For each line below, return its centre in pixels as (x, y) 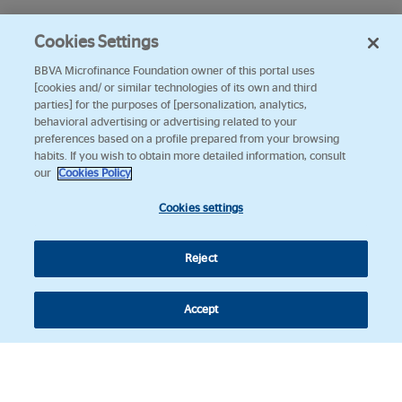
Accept (201, 310)
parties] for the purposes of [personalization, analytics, (171, 105)
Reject (201, 259)
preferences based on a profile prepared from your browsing (187, 140)
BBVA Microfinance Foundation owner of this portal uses (175, 71)
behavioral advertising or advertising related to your (166, 122)
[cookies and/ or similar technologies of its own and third (176, 88)
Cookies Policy (95, 174)
